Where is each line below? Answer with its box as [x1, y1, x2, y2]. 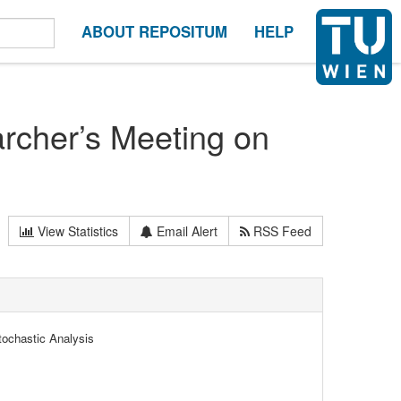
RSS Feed [250, 221, 312, 240]
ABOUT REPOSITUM [81, 21, 227, 42]
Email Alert [153, 221, 218, 240]
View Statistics [34, 221, 119, 240]
